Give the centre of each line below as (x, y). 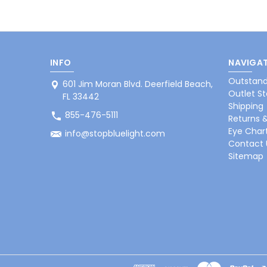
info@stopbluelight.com (115, 133)
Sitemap (246, 156)
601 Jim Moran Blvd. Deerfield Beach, (138, 84)
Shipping (246, 106)
